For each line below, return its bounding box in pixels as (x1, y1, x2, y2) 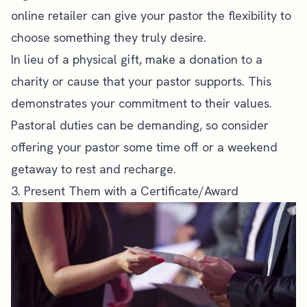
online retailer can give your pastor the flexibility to (11, 7, 291, 23)
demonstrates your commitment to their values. (11, 95, 272, 111)
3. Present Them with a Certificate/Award (11, 182, 238, 199)
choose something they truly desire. (11, 29, 206, 45)
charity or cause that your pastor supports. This (11, 73, 271, 89)
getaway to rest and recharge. (11, 160, 176, 177)
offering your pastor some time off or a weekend (11, 138, 278, 155)
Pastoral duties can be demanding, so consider (11, 116, 269, 133)
